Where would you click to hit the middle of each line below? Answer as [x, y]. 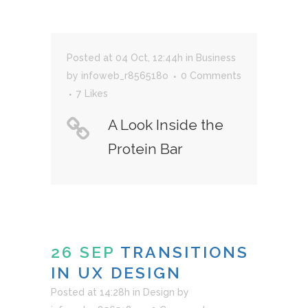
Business [216, 57]
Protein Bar [145, 148]
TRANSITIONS [185, 252]
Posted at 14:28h [90, 292]
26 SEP [83, 252]
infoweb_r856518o [125, 75]
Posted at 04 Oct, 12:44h [125, 57]
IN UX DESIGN [116, 272]
